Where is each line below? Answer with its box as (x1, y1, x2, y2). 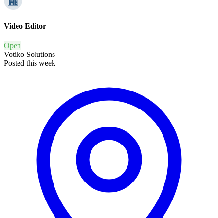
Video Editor (4, 22, 46, 31)
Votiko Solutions (4, 50, 55, 58)
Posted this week (4, 58, 55, 67)
